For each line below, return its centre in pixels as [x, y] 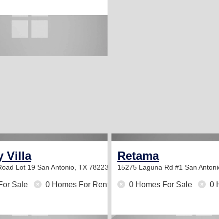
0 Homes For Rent [76, 185]
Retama [138, 156]
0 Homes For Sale [161, 185]
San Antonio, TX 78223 [73, 167]
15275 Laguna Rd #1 [151, 167]
